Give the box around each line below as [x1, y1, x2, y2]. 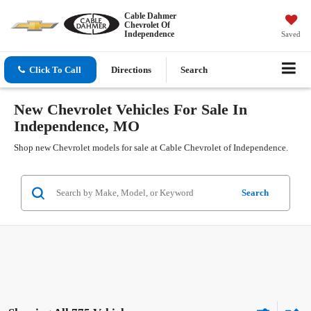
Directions [111, 65, 151, 76]
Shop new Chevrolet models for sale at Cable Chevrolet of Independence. [14, 142, 288, 153]
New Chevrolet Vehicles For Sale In [14, 101, 247, 119]
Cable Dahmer [124, 10, 176, 21]
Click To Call [29, 65, 81, 76]
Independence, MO [14, 117, 140, 135]
